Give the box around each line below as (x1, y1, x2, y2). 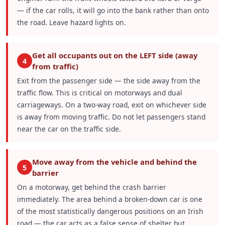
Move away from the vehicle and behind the (32, 157, 197, 167)
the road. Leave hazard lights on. (17, 17, 126, 27)
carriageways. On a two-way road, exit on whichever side (17, 99, 206, 109)
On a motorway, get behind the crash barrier (17, 182, 166, 192)
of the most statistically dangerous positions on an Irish (17, 206, 203, 216)
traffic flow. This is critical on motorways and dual (17, 87, 182, 97)
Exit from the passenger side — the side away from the (17, 75, 200, 85)
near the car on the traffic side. (17, 124, 121, 134)
